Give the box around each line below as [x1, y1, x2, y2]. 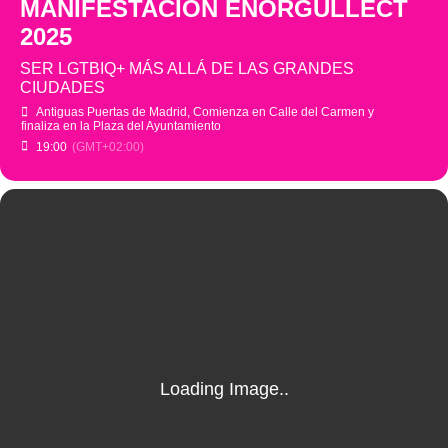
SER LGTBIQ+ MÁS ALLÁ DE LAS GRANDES [20, 60, 354, 77]
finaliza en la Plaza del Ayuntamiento [21, 119, 221, 133]
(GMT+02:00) [72, 140, 144, 154]
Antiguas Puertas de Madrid [36, 105, 187, 119]
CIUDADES [20, 79, 105, 96]
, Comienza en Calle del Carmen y [187, 105, 374, 119]
